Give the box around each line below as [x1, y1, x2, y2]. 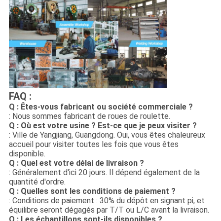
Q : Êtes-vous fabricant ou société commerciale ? [8, 102, 193, 111]
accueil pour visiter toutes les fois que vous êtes [8, 139, 179, 149]
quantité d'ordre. [8, 177, 66, 186]
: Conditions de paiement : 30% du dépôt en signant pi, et [8, 195, 205, 205]
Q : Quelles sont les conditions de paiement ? [8, 186, 176, 196]
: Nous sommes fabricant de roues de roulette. [8, 111, 170, 121]
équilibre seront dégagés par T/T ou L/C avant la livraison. [8, 205, 209, 215]
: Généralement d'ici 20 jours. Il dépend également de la [8, 167, 200, 177]
